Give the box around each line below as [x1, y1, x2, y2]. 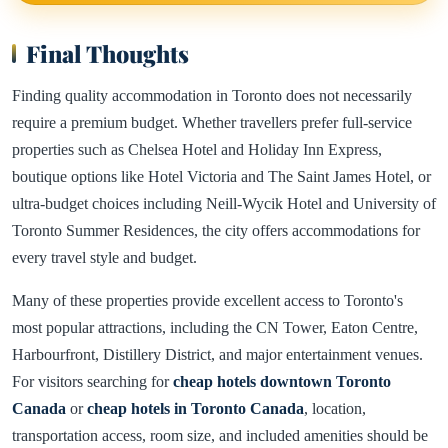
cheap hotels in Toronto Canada [87, 400, 304, 418]
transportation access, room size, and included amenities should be [12, 427, 428, 445]
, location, [304, 400, 366, 418]
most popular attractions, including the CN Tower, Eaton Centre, [12, 319, 418, 337]
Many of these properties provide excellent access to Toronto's [12, 292, 403, 310]
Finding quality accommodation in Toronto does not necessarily [12, 87, 412, 105]
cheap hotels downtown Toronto [173, 373, 391, 391]
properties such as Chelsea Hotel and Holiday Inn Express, [12, 141, 382, 159]
